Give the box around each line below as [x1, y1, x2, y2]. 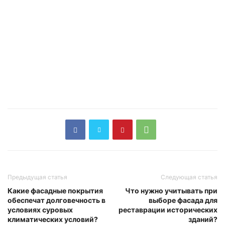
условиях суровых [8, 205, 73, 214]
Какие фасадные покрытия [8, 186, 103, 195]
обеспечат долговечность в [8, 196, 105, 205]
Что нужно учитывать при [125, 186, 217, 195]
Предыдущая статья [8, 173, 67, 181]
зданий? [188, 215, 217, 224]
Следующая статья [161, 173, 217, 181]
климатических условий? [8, 215, 98, 224]
